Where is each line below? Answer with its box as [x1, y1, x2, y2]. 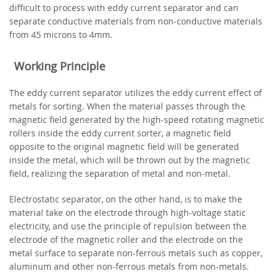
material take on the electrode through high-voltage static [9, 207, 246, 219]
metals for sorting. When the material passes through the [9, 100, 245, 113]
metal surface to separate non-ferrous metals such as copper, [9, 247, 262, 259]
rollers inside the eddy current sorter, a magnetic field [9, 127, 231, 139]
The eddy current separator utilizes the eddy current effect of [9, 87, 262, 99]
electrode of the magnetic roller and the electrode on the [9, 234, 243, 246]
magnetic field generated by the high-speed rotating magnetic [9, 114, 264, 126]
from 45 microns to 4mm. [9, 28, 113, 40]
